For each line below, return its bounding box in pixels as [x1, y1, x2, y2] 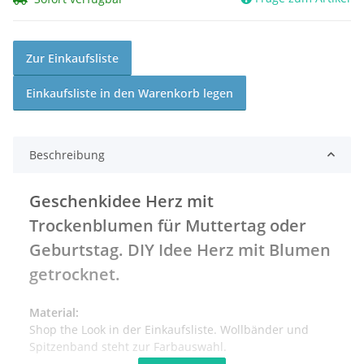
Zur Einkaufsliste [26, 50, 119, 66]
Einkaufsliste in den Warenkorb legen [26, 84, 233, 101]
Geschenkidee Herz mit [29, 189, 214, 212]
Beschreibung [29, 146, 105, 162]
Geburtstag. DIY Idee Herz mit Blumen [29, 238, 331, 261]
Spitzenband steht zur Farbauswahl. [29, 338, 227, 354]
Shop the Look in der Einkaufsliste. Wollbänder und [29, 321, 309, 337]
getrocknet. [29, 262, 120, 285]
